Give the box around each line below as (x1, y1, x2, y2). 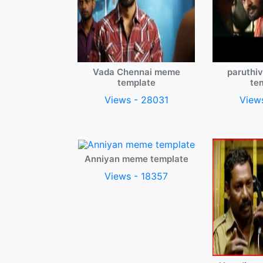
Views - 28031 (104, 94, 168, 106)
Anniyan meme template (84, 153, 188, 164)
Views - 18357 (104, 170, 168, 182)
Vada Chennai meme (92, 66, 180, 77)
